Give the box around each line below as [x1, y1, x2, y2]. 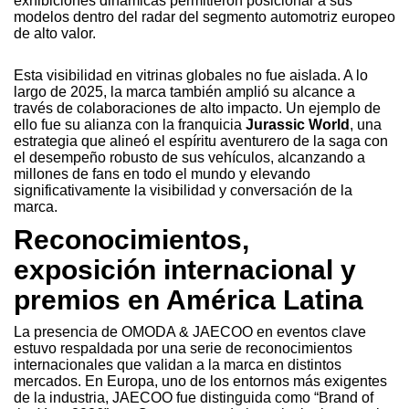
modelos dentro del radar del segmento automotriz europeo [14, 8, 395, 25]
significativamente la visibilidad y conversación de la [14, 182, 352, 198]
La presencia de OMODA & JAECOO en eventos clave [14, 323, 366, 340]
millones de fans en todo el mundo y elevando [14, 165, 310, 182]
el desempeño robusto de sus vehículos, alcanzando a [14, 149, 365, 165]
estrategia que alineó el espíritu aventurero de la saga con [14, 132, 388, 149]
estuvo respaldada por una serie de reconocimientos [14, 340, 352, 356]
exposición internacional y [14, 254, 356, 285]
